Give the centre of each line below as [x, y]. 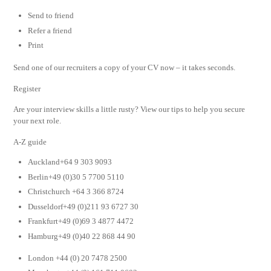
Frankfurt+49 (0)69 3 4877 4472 [81, 221]
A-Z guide [30, 142]
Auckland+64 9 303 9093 [70, 162]
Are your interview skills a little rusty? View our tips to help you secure [129, 109]
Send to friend [51, 16]
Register [27, 88]
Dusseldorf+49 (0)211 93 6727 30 [83, 206]
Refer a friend [50, 30]
